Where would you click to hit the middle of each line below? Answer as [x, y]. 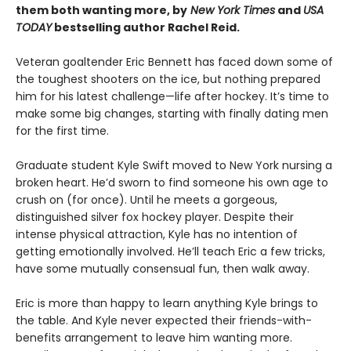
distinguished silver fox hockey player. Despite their [155, 217]
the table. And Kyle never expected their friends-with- [164, 321]
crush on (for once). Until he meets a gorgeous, [147, 200]
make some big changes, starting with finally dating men [172, 114]
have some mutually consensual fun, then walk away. [163, 269]
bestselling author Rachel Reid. [147, 28]
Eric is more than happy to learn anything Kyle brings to [167, 304]
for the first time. [62, 131]
